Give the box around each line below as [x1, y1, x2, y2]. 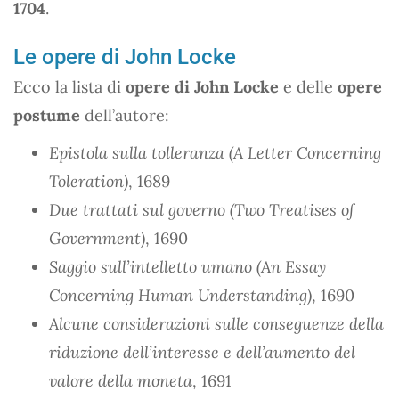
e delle [279, 76, 338, 97]
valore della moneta [49, 370, 192, 391]
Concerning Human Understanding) [49, 284, 312, 305]
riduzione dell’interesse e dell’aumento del [49, 341, 355, 362]
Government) [49, 227, 145, 248]
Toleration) [49, 170, 128, 191]
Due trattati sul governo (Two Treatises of [49, 199, 354, 220]
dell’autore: [80, 104, 169, 126]
